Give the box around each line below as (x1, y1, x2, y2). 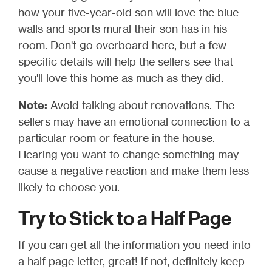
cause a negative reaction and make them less (18, 163, 249, 177)
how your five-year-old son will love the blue (18, 5, 239, 19)
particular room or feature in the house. (18, 131, 215, 144)
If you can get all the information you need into (18, 237, 251, 251)
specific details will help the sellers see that (18, 54, 233, 68)
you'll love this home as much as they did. (18, 70, 223, 84)
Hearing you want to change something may (18, 147, 239, 161)
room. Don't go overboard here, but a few (18, 38, 226, 52)
